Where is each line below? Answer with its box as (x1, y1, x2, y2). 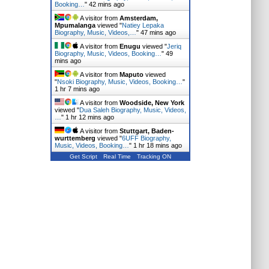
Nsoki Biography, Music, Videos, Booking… (56, 78, 183, 85)
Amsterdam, (119, 14, 158, 22)
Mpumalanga (54, 22, 95, 29)
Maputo (119, 71, 144, 78)
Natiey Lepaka (121, 22, 164, 29)
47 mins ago (140, 29, 176, 36)
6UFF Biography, (121, 134, 171, 142)
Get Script (69, 153, 97, 160)
